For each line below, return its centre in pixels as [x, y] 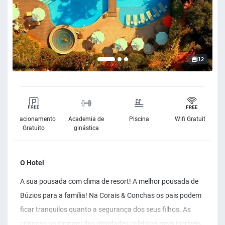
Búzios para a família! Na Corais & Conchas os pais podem [111, 195]
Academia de [86, 119]
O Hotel [32, 163]
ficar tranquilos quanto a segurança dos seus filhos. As [105, 209]
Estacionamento [33, 119]
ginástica [86, 128]
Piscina [139, 119]
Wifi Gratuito [192, 119]
